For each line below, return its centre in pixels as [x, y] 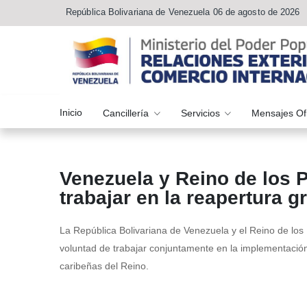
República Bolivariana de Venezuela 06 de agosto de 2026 [183, 12]
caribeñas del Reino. [104, 266]
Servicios [201, 113]
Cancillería [127, 113]
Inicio [71, 112]
